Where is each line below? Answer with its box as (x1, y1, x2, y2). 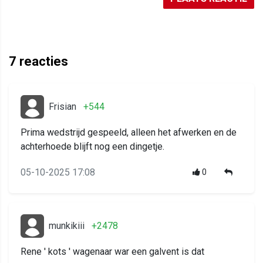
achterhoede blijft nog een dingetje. (21, 140, 164, 152)
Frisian (49, 100, 76, 112)
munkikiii (49, 220, 85, 231)
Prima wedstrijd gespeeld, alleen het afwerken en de (21, 126, 237, 138)
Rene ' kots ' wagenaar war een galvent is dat (21, 245, 204, 257)
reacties (16, 53, 68, 69)
